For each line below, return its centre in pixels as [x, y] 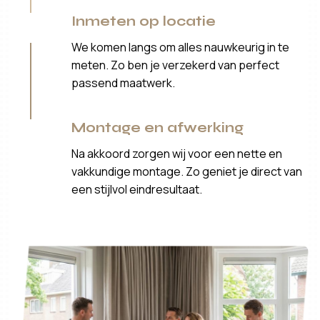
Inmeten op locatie [144, 21]
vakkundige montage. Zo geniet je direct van [187, 171]
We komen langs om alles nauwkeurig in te [181, 47]
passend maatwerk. [124, 82]
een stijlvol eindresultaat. [137, 189]
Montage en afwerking [158, 127]
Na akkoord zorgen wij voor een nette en [177, 153]
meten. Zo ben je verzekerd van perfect [176, 65]
